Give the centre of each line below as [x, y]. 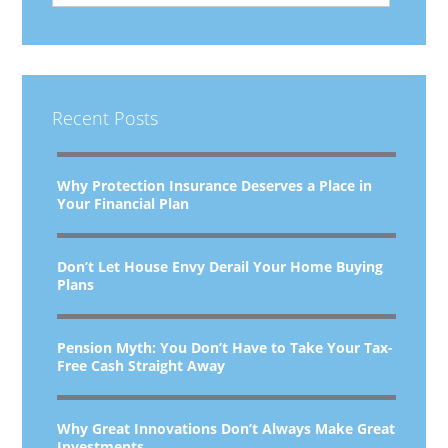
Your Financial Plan [123, 203]
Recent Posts [105, 118]
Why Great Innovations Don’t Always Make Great [226, 428]
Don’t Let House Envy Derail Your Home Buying [220, 266]
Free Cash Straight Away [141, 365]
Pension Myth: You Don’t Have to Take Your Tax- [225, 347]
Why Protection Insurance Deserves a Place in [215, 185]
